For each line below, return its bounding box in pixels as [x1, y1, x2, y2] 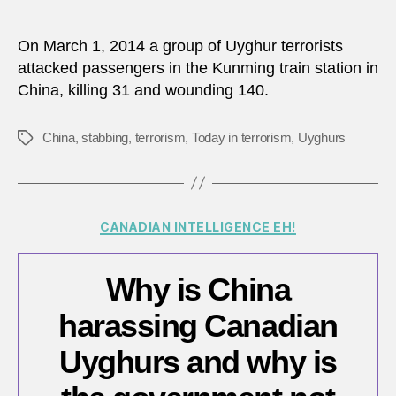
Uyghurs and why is [59, 344, 337, 381]
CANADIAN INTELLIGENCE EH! [100, 218, 296, 234]
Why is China [105, 271, 291, 308]
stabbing [81, 129, 129, 145]
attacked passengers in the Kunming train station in [18, 58, 378, 77]
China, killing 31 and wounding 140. [18, 80, 269, 99]
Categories [197, 213, 276, 232]
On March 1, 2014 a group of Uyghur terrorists [18, 36, 343, 55]
